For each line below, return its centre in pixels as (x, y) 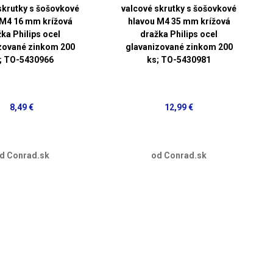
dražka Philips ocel (179, 34)
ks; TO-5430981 (179, 59)
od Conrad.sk (179, 155)
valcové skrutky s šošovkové (179, 8)
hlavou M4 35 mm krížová (179, 21)
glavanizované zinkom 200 (179, 47)
